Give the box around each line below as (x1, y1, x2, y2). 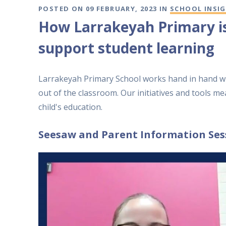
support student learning (38, 38, 214, 58)
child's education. (38, 101, 102, 112)
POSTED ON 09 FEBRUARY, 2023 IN (38, 4, 171, 13)
